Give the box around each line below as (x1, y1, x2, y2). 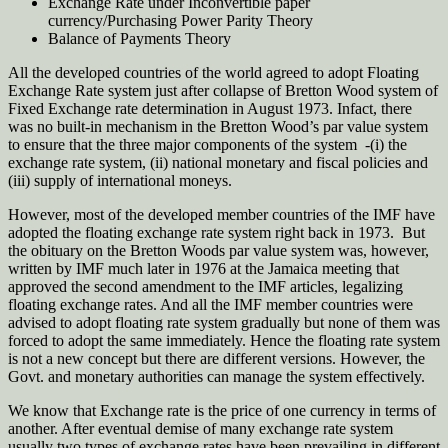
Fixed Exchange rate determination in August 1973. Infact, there (8, 100, 412, 118)
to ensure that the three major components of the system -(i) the (8, 136, 407, 154)
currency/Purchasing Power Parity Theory (48, 12, 313, 30)
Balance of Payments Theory (48, 30, 231, 48)
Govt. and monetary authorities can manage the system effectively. (8, 368, 425, 386)
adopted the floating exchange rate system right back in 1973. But (8, 224, 425, 242)
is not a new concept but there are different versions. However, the (8, 350, 425, 368)
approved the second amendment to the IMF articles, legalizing (8, 278, 403, 296)
